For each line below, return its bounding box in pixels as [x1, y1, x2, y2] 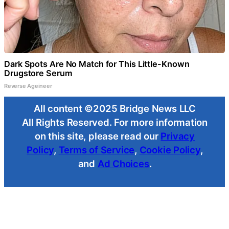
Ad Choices [97, 157, 149, 169]
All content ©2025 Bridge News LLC [34, 102, 196, 114]
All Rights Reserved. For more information [22, 116, 208, 128]
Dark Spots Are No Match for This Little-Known [4, 58, 190, 69]
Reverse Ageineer [4, 82, 52, 89]
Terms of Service [58, 144, 135, 155]
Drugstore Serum [4, 67, 73, 78]
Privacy [161, 130, 195, 142]
